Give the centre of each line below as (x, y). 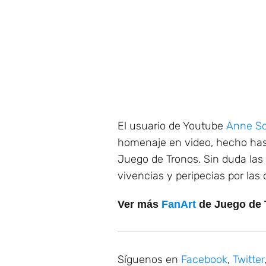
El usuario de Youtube (172, 126)
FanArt (179, 204)
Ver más (140, 204)
